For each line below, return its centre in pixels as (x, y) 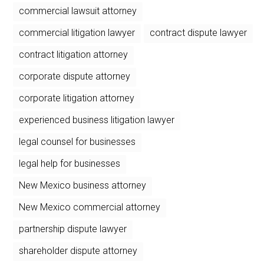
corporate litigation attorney (77, 98)
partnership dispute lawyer (73, 229)
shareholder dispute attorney (78, 250)
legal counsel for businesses (77, 141)
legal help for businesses (70, 163)
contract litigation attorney (74, 54)
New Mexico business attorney (83, 185)
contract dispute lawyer (199, 32)
